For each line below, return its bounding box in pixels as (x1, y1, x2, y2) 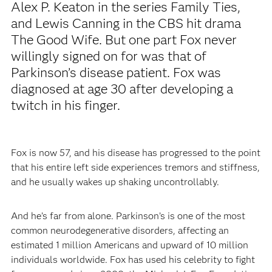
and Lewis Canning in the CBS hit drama (10, 15, 241, 32)
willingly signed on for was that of (10, 47, 206, 64)
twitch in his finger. (10, 97, 120, 114)
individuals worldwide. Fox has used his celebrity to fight (10, 253, 255, 265)
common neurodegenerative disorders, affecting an (10, 224, 229, 236)
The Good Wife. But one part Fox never (10, 31, 237, 48)
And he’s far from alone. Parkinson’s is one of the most (10, 209, 245, 222)
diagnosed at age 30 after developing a (10, 80, 233, 97)
